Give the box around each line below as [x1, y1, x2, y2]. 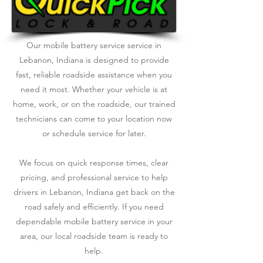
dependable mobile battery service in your [15, 216, 173, 227]
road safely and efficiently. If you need [24, 201, 164, 212]
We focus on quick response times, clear [19, 157, 168, 168]
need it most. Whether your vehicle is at [21, 84, 167, 95]
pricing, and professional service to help [20, 172, 168, 183]
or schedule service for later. [42, 128, 146, 139]
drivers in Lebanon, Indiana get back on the [13, 187, 175, 197]
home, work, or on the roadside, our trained [12, 99, 176, 109]
